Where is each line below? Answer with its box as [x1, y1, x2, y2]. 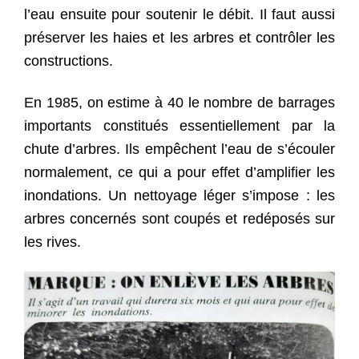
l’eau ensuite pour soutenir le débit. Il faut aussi [24, 6, 335, 22]
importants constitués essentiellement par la [24, 117, 335, 134]
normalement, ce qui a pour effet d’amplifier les [24, 163, 335, 180]
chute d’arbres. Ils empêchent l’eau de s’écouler [24, 140, 335, 157]
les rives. [24, 233, 81, 250]
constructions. [24, 53, 113, 69]
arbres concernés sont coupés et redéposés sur [24, 210, 335, 227]
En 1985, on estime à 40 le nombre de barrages [24, 94, 335, 111]
